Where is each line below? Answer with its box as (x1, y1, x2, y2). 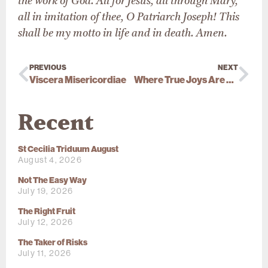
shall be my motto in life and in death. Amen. (18, 28, 227, 39)
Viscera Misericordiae (29, 74, 126, 86)
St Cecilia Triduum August (18, 144, 118, 155)
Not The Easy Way (18, 175, 87, 186)
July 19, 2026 (18, 185, 74, 197)
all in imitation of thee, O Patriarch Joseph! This (18, 11, 239, 23)
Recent (18, 109, 93, 135)
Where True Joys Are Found (226, 74, 234, 86)
